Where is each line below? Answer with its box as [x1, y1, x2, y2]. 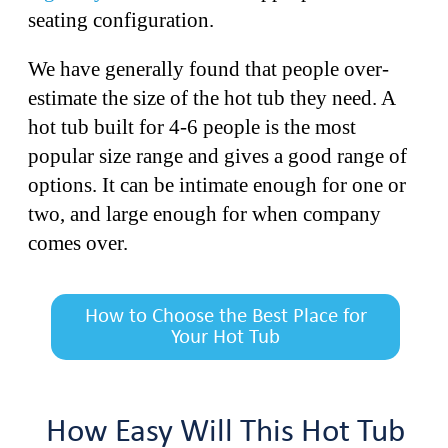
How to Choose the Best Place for [84, 305, 367, 327]
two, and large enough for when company [28, 201, 381, 226]
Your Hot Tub [171, 326, 280, 348]
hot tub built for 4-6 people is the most [28, 114, 356, 139]
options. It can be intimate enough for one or [28, 172, 406, 197]
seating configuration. [28, 7, 219, 32]
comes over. [28, 230, 138, 255]
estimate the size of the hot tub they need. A [28, 85, 395, 110]
